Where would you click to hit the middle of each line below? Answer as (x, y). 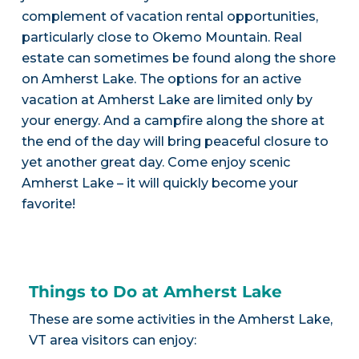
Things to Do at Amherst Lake (155, 292)
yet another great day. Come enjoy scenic (155, 163)
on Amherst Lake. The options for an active (161, 79)
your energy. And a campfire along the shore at (173, 121)
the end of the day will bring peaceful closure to (175, 142)
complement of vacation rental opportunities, (169, 17)
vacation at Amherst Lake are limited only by (167, 100)
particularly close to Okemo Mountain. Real (161, 38)
